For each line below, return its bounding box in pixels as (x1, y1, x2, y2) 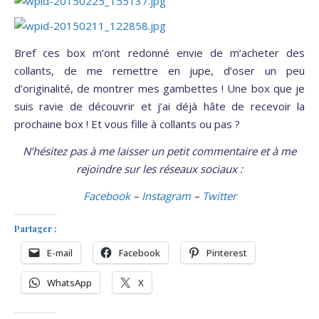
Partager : (14, 223, 57, 235)
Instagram (141, 189, 191, 204)
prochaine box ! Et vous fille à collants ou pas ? (14, 117, 240, 132)
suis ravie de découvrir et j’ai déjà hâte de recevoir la (14, 99, 305, 114)
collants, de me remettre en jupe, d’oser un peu (14, 63, 305, 78)
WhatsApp (47, 276, 92, 290)
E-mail (47, 246, 73, 260)
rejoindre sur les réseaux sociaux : (76, 162, 243, 177)
